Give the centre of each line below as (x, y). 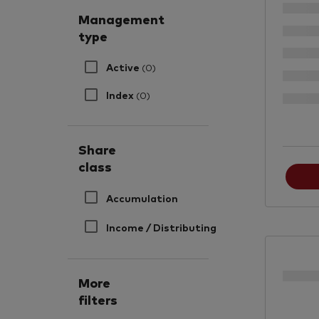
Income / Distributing (163, 226)
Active (124, 67)
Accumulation (143, 198)
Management (122, 19)
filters (98, 299)
